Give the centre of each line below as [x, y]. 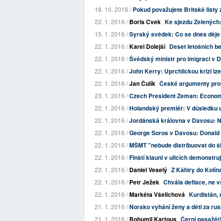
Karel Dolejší [147, 46]
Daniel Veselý [148, 170]
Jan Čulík [142, 83]
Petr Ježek [144, 182]
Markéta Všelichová [157, 194]
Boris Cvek [145, 22]
